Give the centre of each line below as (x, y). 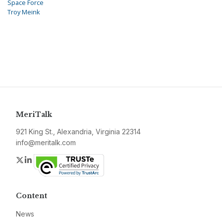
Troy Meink (24, 12)
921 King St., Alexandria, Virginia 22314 (78, 132)
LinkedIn (48, 160)
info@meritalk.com (46, 143)
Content (31, 196)
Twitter (37, 160)
